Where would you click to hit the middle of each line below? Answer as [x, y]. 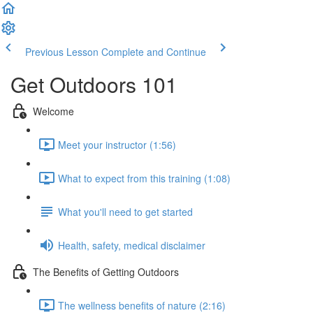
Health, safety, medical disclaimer [132, 245]
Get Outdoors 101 [94, 84]
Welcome [53, 111]
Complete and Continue [154, 52]
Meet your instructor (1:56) [117, 144]
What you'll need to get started [125, 211]
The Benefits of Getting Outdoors [106, 271]
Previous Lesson [62, 52]
